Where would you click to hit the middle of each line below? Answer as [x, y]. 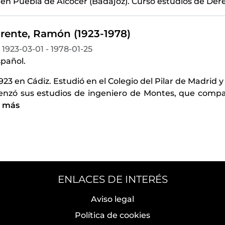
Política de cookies [113, 215]
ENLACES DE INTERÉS [113, 179]
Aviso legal [113, 199]
